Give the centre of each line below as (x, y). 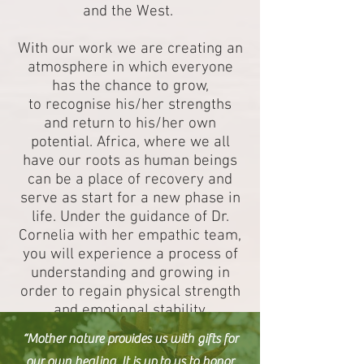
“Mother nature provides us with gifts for (130, 339)
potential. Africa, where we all (130, 143)
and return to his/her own (130, 124)
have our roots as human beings (130, 161)
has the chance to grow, (130, 87)
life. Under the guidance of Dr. (130, 217)
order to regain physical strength (130, 292)
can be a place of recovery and (130, 180)
